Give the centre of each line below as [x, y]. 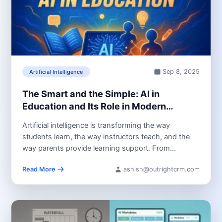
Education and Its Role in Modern [94, 106]
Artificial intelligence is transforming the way [96, 125]
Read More [39, 169]
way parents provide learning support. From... [99, 148]
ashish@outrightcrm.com [162, 169]
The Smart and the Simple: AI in [91, 94]
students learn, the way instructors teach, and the [106, 137]
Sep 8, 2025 [181, 71]
